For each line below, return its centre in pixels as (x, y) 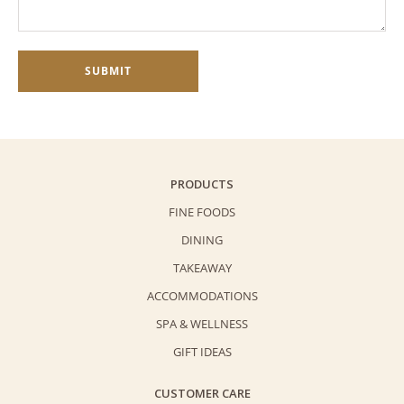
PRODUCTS (202, 184)
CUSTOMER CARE (202, 393)
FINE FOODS (202, 212)
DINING (202, 240)
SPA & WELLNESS (202, 324)
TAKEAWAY (202, 268)
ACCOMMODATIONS (202, 296)
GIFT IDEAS (202, 352)
